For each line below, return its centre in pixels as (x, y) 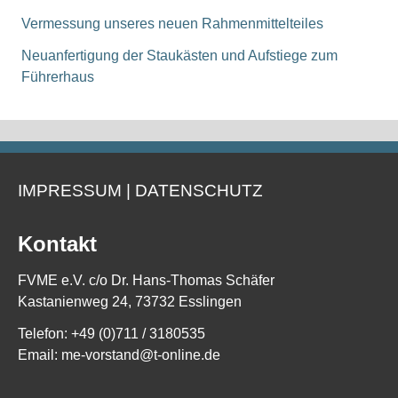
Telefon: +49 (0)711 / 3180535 (111, 333)
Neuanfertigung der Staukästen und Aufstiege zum (179, 56)
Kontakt (57, 243)
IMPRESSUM (70, 190)
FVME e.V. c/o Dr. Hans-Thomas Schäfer (146, 280)
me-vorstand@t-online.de (141, 354)
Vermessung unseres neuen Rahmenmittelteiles (172, 24)
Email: (40, 354)
